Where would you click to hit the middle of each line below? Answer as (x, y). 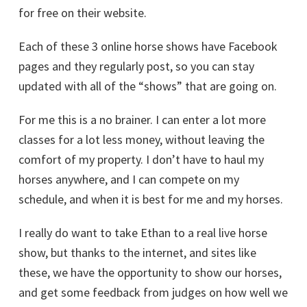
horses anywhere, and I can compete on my (129, 179)
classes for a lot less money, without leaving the (142, 139)
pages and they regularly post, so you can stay (136, 66)
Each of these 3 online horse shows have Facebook (148, 46)
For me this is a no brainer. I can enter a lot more (142, 120)
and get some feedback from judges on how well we (153, 292)
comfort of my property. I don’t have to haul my (141, 159)
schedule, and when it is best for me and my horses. (151, 199)
